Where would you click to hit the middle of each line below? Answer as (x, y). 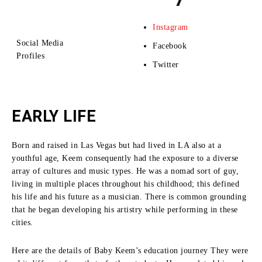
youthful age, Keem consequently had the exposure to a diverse (125, 158)
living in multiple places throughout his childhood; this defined (125, 184)
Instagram (170, 27)
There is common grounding (195, 196)
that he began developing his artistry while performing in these (125, 209)
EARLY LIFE (54, 116)
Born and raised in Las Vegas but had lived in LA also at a (116, 145)
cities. (23, 222)
